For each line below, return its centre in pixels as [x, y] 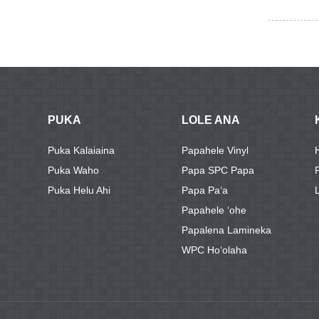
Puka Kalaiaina [81, 151]
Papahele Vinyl [215, 151]
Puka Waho [73, 171]
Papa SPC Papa [218, 171]
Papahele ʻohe [214, 210]
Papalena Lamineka [226, 230]
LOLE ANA [210, 120]
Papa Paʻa [204, 190]
